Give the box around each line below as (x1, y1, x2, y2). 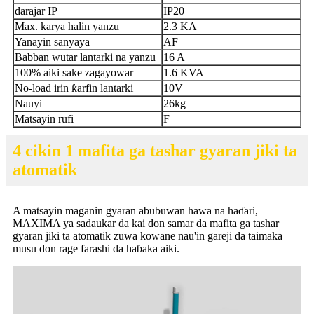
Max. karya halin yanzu (15, 20, 119, 33)
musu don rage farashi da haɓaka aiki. (13, 243, 179, 255)
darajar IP (15, 5, 57, 18)
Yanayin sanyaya (15, 36, 90, 48)
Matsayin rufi (15, 113, 74, 125)
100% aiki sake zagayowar (15, 67, 133, 79)
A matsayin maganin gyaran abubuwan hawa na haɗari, (13, 205, 258, 217)
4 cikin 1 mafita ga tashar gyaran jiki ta (13, 142, 297, 161)
